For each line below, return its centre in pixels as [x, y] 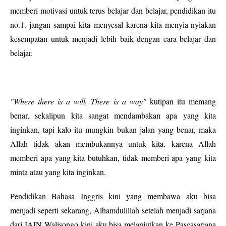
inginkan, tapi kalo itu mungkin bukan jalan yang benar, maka [113, 129]
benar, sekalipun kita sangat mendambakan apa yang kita [113, 115]
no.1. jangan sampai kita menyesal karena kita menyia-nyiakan [113, 24]
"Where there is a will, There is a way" [78, 101]
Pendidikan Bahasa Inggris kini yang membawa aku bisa [113, 196]
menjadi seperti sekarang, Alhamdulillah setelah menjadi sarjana [113, 210]
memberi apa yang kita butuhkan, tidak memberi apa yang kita [113, 158]
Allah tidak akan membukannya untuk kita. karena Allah [113, 144]
